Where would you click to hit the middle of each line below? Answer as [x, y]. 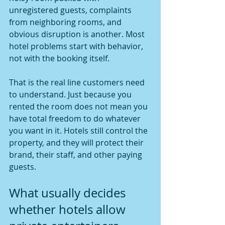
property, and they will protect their [77, 143]
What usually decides [69, 193]
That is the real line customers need [78, 82]
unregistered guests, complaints [71, 10]
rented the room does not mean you [79, 106]
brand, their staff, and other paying [77, 155]
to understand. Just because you [71, 94]
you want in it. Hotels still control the [79, 131]
